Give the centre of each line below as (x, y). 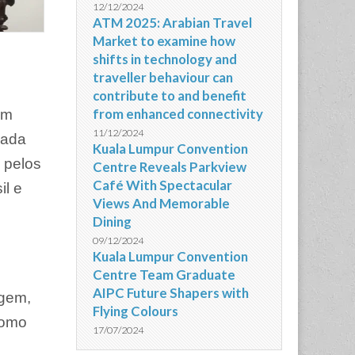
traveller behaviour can (163, 77)
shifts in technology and (165, 59)
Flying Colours (136, 311)
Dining (112, 221)
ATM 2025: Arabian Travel (172, 23)
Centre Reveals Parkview (170, 167)
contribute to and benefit (170, 95)
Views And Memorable (161, 203)
